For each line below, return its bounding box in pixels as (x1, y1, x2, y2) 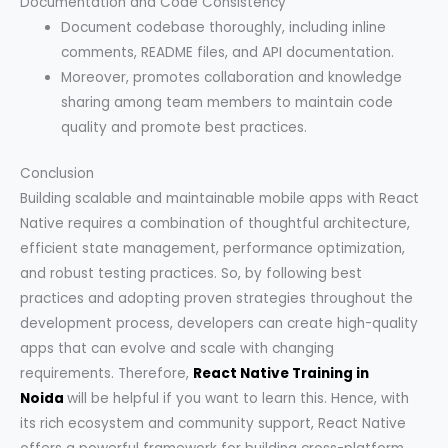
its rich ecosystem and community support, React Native (20, 413, 406, 433)
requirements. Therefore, (20, 363, 193, 383)
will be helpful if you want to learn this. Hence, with (67, 388, 409, 408)
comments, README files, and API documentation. (61, 43, 395, 63)
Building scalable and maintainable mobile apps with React (20, 188, 419, 208)
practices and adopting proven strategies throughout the (20, 288, 413, 308)
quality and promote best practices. (61, 118, 308, 138)
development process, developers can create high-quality (20, 313, 418, 333)
